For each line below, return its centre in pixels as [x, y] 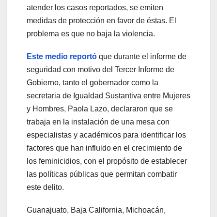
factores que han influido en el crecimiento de [104, 148]
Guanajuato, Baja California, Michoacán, [96, 210]
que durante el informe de [142, 57]
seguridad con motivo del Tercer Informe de [101, 70]
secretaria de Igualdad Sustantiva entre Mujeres [108, 96]
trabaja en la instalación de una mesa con [98, 122]
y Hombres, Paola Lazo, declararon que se [100, 109]
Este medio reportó [62, 57]
